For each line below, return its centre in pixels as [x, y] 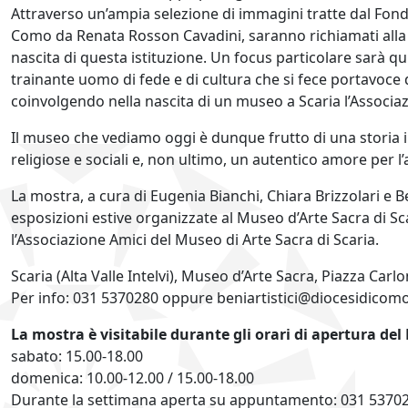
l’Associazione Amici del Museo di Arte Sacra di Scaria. [195, 239]
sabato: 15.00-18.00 [77, 356]
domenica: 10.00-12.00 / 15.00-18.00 [133, 377]
